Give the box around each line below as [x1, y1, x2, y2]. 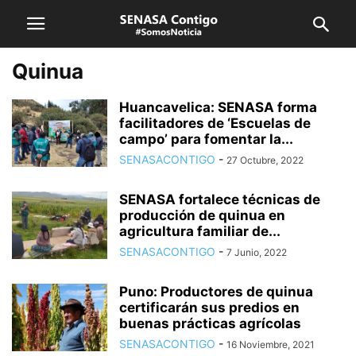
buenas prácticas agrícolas [119, 315, 301, 331]
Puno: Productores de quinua [119, 284, 313, 300]
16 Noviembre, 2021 [226, 339, 315, 350]
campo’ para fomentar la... [119, 131, 293, 147]
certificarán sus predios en [119, 300, 300, 315]
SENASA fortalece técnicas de [119, 192, 320, 207]
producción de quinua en [119, 207, 285, 223]
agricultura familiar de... [119, 223, 281, 239]
